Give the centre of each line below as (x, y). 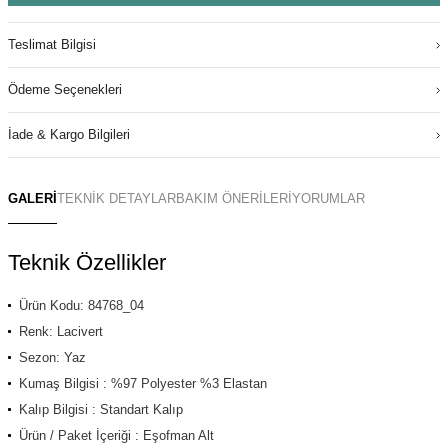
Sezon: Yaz (52, 358)
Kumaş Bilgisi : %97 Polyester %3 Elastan (143, 384)
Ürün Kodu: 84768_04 (81, 306)
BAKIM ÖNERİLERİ (234, 198)
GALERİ (32, 198)
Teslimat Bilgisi (52, 45)
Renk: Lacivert (61, 332)
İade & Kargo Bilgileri (69, 135)
